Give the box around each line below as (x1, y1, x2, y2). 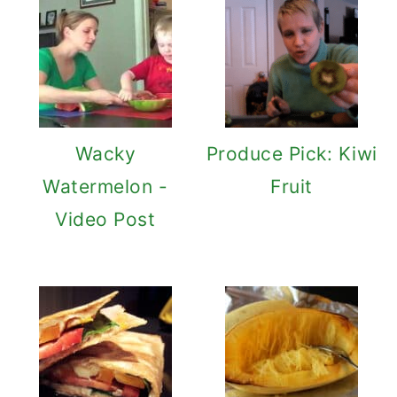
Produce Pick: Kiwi (206, 143, 378, 165)
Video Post (55, 208, 156, 230)
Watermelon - (43, 175, 168, 198)
